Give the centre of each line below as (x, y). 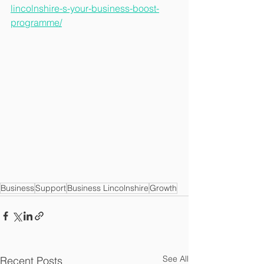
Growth (163, 188)
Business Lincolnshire (108, 188)
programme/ (36, 22)
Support (51, 188)
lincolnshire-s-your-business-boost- (85, 8)
